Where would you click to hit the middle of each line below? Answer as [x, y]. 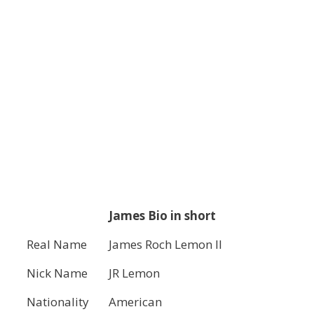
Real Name [57, 244]
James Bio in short [162, 215]
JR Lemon [134, 273]
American [135, 301]
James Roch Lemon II [165, 244]
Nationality [58, 301]
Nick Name [57, 273]
